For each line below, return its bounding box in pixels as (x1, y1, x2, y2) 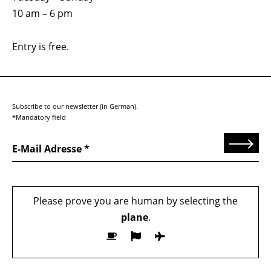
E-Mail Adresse (12, 142, 82, 155)
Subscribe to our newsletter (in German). (12, 101, 138, 111)
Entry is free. (12, 39, 69, 53)
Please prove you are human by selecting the (33, 194, 238, 207)
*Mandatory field (12, 112, 66, 122)
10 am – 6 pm (12, 7, 73, 21)
